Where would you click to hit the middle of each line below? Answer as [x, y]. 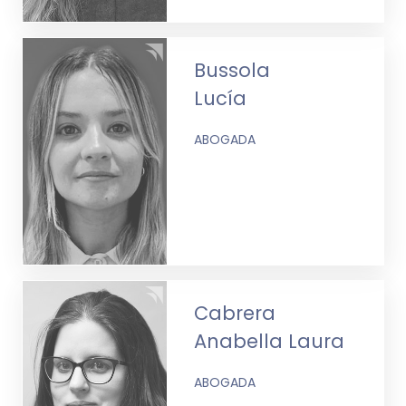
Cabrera [235, 313]
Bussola [232, 70]
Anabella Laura [270, 341]
